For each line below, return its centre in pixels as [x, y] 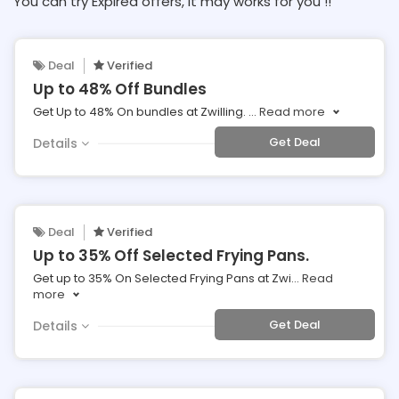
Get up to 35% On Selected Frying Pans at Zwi [162, 278]
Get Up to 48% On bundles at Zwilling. [141, 112]
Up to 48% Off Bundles [120, 89]
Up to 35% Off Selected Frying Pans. [171, 256]
